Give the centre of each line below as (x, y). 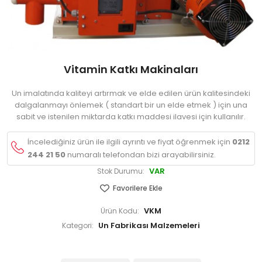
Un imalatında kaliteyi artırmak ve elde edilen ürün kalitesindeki (131, 93)
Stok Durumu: (121, 171)
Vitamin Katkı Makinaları (131, 70)
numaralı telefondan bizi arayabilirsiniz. (140, 155)
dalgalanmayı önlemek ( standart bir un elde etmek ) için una (131, 105)
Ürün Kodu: (120, 211)
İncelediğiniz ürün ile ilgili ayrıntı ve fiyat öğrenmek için (130, 142)
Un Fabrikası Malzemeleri (149, 225)
